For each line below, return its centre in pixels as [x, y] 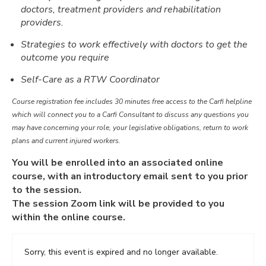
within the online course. [69, 217]
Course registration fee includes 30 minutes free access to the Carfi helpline [132, 101]
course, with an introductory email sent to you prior [130, 176]
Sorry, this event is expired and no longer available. [121, 252]
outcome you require [65, 57]
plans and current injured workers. [66, 140]
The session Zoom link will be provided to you [118, 203]
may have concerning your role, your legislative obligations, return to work [130, 127]
